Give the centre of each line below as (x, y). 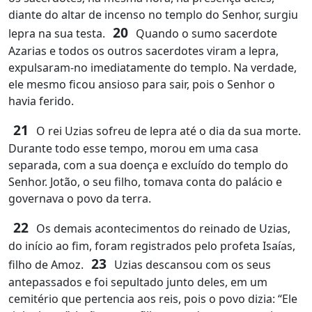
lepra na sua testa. (58, 33)
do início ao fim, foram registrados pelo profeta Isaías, (152, 246)
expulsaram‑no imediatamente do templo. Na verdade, (153, 68)
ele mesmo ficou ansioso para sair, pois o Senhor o (142, 84)
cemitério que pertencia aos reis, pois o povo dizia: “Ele (153, 299)
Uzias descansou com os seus (191, 265)
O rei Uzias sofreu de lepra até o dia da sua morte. (167, 131)
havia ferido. (41, 101)
